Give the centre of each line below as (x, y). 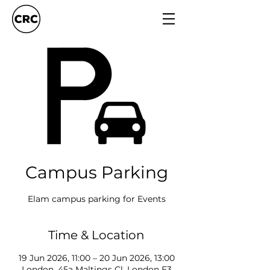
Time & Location (96, 235)
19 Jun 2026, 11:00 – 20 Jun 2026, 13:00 (96, 258)
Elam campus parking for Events (96, 199)
